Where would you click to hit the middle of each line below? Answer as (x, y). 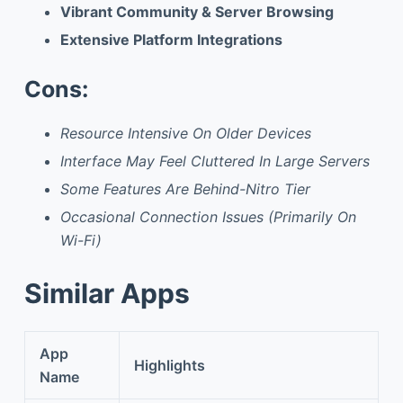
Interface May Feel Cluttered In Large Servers (215, 161)
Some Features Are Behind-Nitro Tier (185, 188)
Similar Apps (107, 293)
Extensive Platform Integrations (171, 39)
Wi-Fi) (81, 240)
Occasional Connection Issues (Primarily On (208, 216)
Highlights (170, 365)
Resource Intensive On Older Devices (185, 134)
